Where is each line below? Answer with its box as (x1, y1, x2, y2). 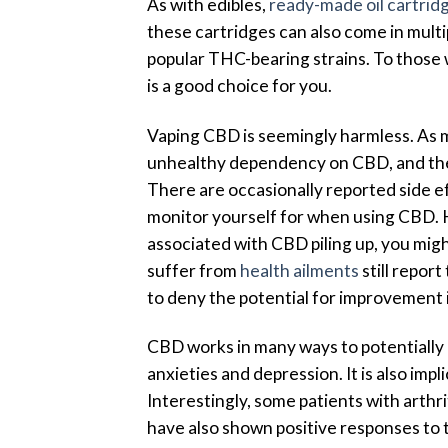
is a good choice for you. (147, 74, 332, 96)
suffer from (147, 259, 240, 281)
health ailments (240, 259, 359, 281)
